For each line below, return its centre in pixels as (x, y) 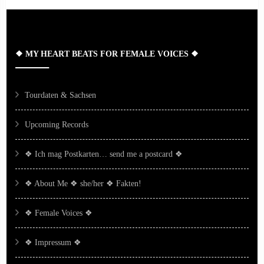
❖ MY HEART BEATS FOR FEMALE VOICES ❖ (107, 54)
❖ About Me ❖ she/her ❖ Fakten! (83, 183)
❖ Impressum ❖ (53, 242)
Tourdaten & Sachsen (61, 95)
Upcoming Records (57, 124)
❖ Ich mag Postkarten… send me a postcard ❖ (104, 154)
